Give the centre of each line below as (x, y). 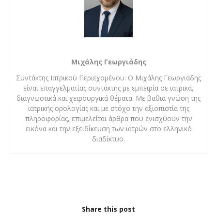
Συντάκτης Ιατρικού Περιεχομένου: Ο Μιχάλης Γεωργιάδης (108, 78)
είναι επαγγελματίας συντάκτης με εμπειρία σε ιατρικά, (108, 88)
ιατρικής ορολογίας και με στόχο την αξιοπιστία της (108, 108)
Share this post (108, 209)
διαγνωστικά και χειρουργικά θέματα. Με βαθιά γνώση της (108, 98)
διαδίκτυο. (108, 139)
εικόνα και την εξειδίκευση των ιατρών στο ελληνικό (108, 129)
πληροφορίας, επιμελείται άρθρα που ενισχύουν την (108, 119)
